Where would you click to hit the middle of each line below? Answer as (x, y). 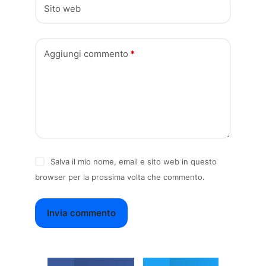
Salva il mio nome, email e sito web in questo (133, 161)
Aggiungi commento (86, 53)
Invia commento (82, 213)
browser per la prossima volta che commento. (120, 177)
